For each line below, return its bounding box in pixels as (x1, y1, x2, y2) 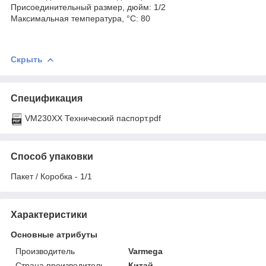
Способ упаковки (11, 151, 93, 161)
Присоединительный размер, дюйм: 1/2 (11, 2, 166, 12)
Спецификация (11, 93, 83, 103)
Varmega (128, 246, 163, 256)
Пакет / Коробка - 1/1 (11, 171, 92, 181)
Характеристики (11, 209, 87, 220)
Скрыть (11, 54, 43, 64)
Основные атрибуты (11, 229, 97, 239)
